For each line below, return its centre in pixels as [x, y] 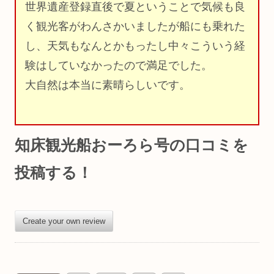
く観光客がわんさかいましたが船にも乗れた [135, 27]
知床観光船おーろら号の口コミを [131, 145]
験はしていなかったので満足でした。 [119, 66]
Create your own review [64, 221]
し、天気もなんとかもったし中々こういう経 [135, 46]
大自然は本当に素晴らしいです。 [108, 85]
